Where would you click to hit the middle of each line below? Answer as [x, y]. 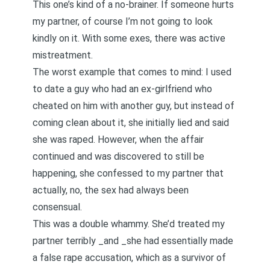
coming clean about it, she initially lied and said [131, 123]
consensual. [57, 207]
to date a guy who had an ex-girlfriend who [122, 89]
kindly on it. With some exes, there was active [129, 38]
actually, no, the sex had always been [111, 190]
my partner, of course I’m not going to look [123, 21]
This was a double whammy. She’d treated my [129, 224]
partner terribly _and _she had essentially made [133, 241]
